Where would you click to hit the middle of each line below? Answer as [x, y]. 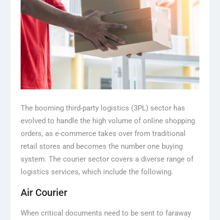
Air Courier [44, 192]
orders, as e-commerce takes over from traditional [103, 133]
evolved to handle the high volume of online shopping [108, 121]
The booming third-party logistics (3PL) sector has [103, 108]
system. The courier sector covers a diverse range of [107, 159]
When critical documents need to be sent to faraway [106, 213]
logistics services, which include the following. [97, 172]
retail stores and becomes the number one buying [101, 146]
